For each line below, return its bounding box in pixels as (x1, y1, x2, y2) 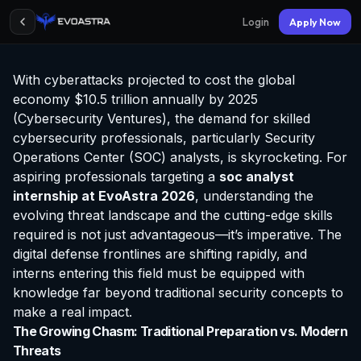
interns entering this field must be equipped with (13, 265, 305, 281)
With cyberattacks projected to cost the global (13, 72, 295, 88)
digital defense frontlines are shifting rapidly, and (13, 246, 307, 262)
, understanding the (195, 188, 313, 204)
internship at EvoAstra (13, 188, 158, 204)
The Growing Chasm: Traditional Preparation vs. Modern (13, 323, 348, 339)
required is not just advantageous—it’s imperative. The (13, 226, 342, 243)
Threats (13, 342, 61, 359)
